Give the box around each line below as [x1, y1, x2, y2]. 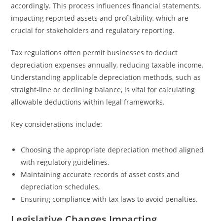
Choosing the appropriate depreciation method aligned [21, 145, 204, 154]
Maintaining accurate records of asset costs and [21, 170, 180, 179]
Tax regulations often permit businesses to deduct [11, 48, 178, 57]
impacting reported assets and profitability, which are [11, 13, 189, 23]
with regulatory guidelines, [21, 157, 110, 167]
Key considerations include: [11, 119, 103, 129]
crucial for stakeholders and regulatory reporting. [11, 26, 175, 35]
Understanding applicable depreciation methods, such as [11, 73, 201, 82]
